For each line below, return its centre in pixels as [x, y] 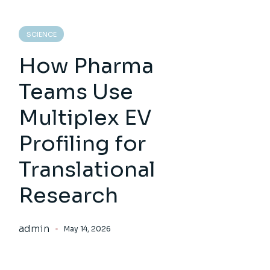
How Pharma [86, 66]
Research [69, 195]
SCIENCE [42, 34]
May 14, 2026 [88, 229]
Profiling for [83, 143]
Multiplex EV [86, 118]
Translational [87, 169]
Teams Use [76, 92]
